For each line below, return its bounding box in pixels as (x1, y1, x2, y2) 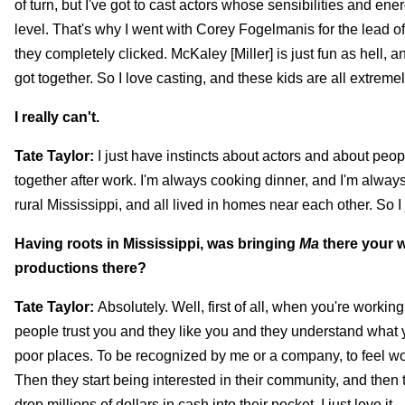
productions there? (14, 259, 146, 276)
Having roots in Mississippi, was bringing (14, 235, 299, 251)
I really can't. (14, 108, 99, 125)
